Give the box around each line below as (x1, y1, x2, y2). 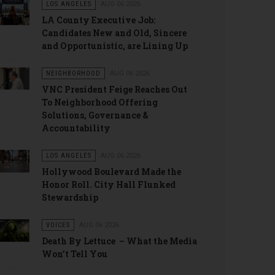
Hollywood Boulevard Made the (41, 166, 181, 178)
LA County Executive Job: (41, 14, 155, 26)
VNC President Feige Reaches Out (41, 83, 187, 96)
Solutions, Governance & (41, 109, 149, 122)
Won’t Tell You (41, 248, 107, 260)
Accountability (41, 122, 110, 134)
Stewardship (41, 192, 98, 204)
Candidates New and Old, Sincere (41, 27, 187, 39)
